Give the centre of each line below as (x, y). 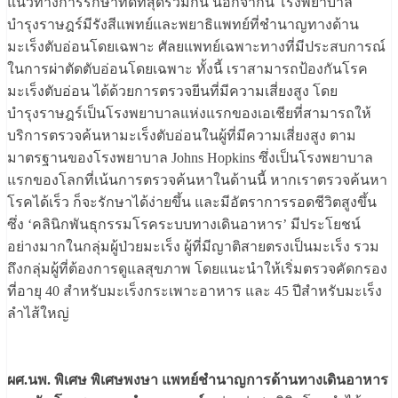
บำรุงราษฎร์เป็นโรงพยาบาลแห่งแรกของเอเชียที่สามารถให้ (189, 114)
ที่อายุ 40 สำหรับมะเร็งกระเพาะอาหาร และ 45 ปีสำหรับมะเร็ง (195, 291)
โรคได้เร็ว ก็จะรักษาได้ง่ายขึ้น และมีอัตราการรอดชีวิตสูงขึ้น (192, 203)
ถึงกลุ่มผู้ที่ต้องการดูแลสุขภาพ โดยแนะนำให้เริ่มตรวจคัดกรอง (197, 269)
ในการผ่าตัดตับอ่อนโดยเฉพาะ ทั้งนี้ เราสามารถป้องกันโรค (187, 69)
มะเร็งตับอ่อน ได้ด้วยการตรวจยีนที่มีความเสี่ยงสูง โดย (172, 92)
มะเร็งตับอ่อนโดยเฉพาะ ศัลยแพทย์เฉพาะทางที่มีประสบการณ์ (196, 47)
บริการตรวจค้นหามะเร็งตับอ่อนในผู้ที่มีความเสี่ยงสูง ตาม (182, 136)
